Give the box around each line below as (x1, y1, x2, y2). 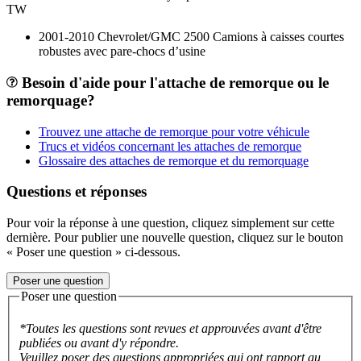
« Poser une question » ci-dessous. (6, 245, 180, 259)
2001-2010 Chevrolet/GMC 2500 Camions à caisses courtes (39, 30, 344, 44)
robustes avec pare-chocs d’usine (39, 44, 205, 59)
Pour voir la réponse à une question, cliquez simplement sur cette (6, 216, 334, 230)
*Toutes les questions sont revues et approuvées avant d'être (19, 321, 322, 335)
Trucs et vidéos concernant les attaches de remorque (39, 139, 301, 153)
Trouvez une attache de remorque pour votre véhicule (39, 124, 309, 139)
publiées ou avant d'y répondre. (19, 335, 179, 350)
